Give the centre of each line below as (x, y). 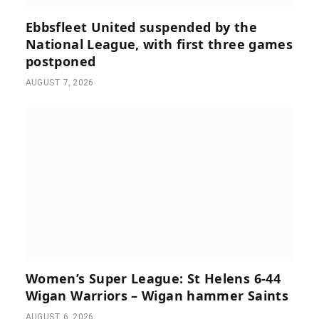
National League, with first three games (159, 45)
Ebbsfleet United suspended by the (141, 27)
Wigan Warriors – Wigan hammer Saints (157, 295)
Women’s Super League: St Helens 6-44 (153, 278)
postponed (61, 62)
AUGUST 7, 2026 (60, 83)
